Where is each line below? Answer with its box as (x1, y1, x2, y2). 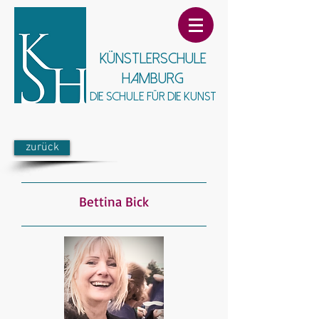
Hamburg (122, 70, 184, 86)
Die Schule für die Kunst (89, 90, 216, 103)
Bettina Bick (79, 193, 149, 210)
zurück (25, 141, 59, 154)
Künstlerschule (99, 51, 206, 66)
